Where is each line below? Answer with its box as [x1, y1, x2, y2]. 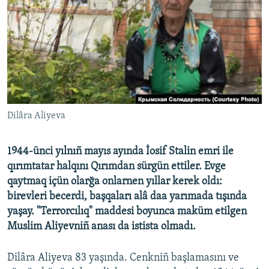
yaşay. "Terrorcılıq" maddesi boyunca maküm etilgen [7, 206, 247, 218]
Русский [11, 16, 49, 27]
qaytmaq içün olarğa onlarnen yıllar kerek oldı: [7, 176, 222, 188]
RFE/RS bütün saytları [20, 125, 119, 138]
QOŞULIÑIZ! [11, 70, 51, 79]
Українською [11, 37, 68, 49]
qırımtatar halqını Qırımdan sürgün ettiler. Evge [7, 161, 226, 173]
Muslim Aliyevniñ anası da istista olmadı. [7, 221, 196, 233]
